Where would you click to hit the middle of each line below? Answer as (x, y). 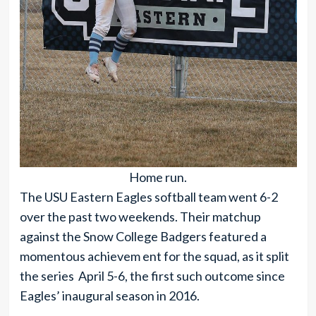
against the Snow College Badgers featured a (143, 236)
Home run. (158, 177)
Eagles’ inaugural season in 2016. (111, 295)
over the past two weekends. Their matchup (140, 216)
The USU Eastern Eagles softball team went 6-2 (148, 196)
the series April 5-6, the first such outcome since (152, 275)
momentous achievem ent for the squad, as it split (154, 256)
